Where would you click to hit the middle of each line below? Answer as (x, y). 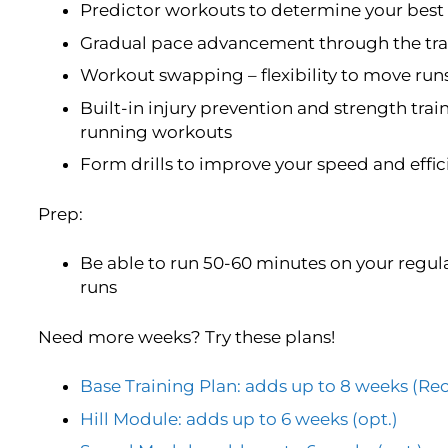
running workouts (156, 131)
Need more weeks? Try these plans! (186, 336)
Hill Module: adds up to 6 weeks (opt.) (239, 418)
